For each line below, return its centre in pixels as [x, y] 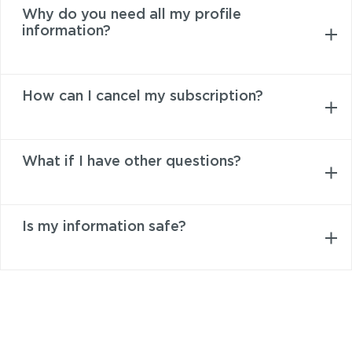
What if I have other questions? [132, 162]
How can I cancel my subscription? [143, 97]
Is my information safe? [104, 227]
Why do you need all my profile [132, 15]
